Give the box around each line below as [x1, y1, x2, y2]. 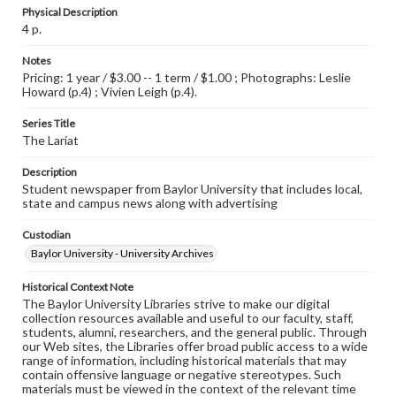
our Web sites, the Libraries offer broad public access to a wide [22, 339, 368, 354]
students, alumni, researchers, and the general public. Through [22, 324, 367, 339]
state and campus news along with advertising [22, 195, 278, 210]
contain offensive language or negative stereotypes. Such [22, 367, 341, 382]
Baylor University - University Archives [31, 247, 214, 260]
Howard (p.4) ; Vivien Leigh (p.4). [22, 84, 197, 99]
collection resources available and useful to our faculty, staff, [22, 310, 354, 325]
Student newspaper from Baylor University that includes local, [22, 181, 362, 196]
